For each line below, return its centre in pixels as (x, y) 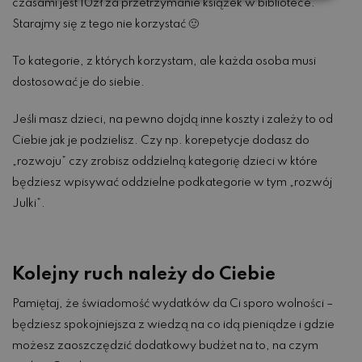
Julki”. (29, 204)
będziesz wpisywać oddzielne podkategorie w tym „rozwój (172, 183)
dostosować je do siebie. (78, 83)
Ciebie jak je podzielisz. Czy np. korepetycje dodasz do (161, 141)
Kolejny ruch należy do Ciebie (144, 275)
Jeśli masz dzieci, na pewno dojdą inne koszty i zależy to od (173, 120)
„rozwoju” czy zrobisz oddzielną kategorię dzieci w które (165, 162)
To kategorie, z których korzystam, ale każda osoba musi (164, 62)
